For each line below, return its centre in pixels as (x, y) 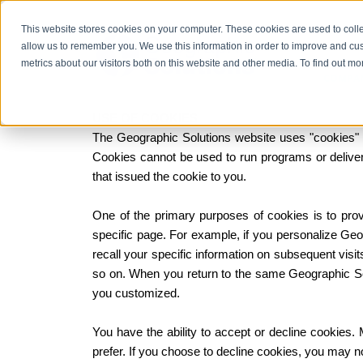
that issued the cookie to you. (169, 176)
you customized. (136, 293)
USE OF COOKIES (145, 118)
